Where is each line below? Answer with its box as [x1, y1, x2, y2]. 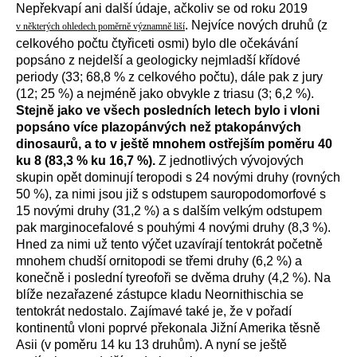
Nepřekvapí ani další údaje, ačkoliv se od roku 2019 [16, 2, 308, 15]
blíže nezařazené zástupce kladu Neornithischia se [16, 288, 304, 301]
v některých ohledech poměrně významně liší [16, 21, 185, 32]
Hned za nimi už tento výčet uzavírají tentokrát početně [16, 237, 323, 251]
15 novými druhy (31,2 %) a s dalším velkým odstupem [16, 204, 322, 218]
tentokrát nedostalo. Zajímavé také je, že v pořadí [16, 304, 292, 318]
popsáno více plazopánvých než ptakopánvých [16, 120, 301, 134]
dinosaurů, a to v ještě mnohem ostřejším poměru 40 [16, 137, 332, 151]
